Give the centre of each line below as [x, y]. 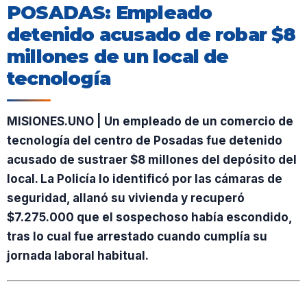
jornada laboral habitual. [78, 256]
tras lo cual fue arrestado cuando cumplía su [137, 237]
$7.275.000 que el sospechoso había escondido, [149, 218]
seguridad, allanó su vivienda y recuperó [126, 198]
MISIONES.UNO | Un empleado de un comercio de [150, 122]
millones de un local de [118, 57]
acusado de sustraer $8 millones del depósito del [152, 160]
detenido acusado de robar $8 [151, 35]
